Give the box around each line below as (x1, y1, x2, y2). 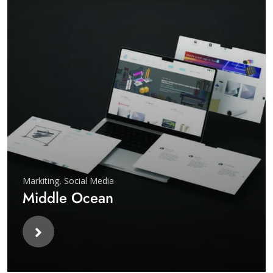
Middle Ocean (23, 187, 113, 209)
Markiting (23, 175, 59, 187)
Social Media (64, 175, 114, 187)
